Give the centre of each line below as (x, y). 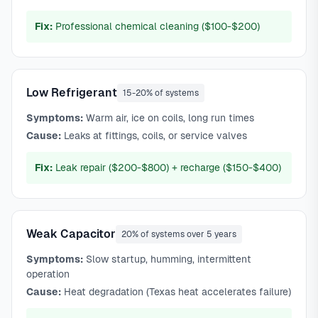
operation (48, 274)
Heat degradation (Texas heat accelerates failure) (176, 292)
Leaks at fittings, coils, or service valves (154, 136)
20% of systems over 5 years (179, 234)
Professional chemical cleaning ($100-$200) (156, 26)
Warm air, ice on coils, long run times (169, 118)
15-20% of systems (161, 93)
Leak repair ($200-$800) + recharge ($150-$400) (167, 168)
